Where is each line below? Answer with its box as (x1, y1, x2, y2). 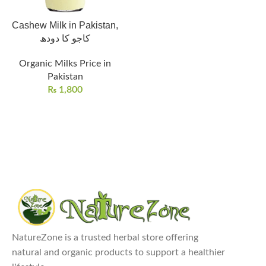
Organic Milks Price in (19, 59, 111, 68)
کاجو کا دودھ (40, 33, 90, 43)
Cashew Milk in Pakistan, (12, 20, 118, 30)
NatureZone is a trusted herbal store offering (12, 232, 198, 242)
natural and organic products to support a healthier (12, 247, 225, 257)
